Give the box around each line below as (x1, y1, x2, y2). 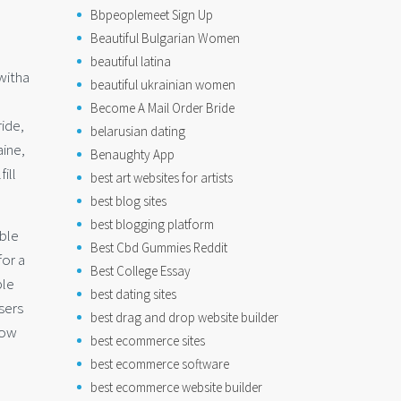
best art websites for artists (90, 169, 233, 186)
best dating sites (90, 286, 176, 303)
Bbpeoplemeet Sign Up (90, 6, 213, 23)
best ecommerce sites (90, 332, 205, 349)
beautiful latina (90, 53, 171, 70)
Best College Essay (90, 262, 191, 279)
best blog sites (90, 192, 166, 209)
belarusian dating (90, 123, 185, 140)
